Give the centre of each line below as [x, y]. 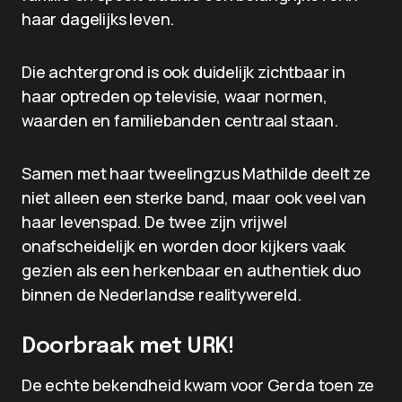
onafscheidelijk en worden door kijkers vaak [184, 246]
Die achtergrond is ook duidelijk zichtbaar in [184, 72]
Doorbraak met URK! [128, 347]
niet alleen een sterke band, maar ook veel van [194, 197]
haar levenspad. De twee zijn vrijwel [154, 222]
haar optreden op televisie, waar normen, [175, 96]
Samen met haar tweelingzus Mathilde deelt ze [197, 173]
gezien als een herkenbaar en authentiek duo [192, 270]
